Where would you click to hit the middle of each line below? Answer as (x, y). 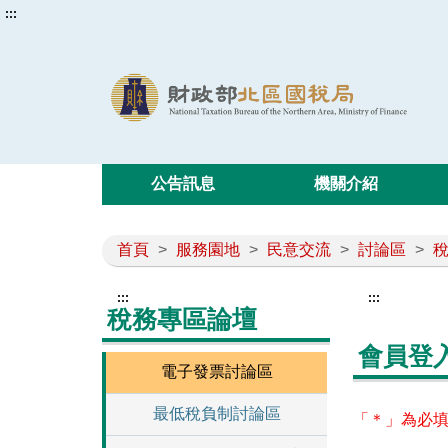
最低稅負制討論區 (216, 413)
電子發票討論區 (216, 371)
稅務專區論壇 (182, 319)
